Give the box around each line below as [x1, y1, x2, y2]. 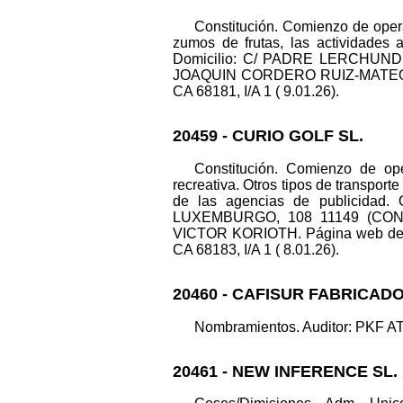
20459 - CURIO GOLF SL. [173, 127, 363, 146]
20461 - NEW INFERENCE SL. [173, 362, 398, 381]
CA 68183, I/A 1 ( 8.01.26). [173, 242, 339, 258]
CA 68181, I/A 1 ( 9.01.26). [173, 84, 339, 100]
